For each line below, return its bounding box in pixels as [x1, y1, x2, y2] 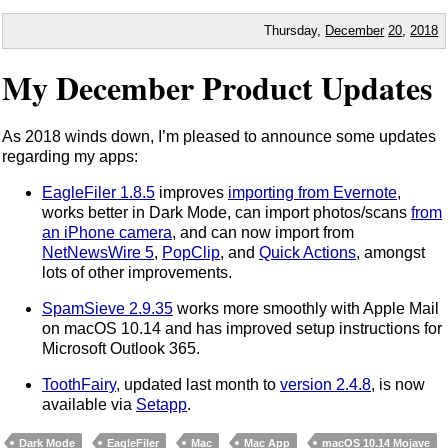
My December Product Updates [2, 64, 432, 112]
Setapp [136, 395, 187, 413]
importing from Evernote [228, 183, 397, 201]
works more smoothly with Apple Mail [173, 299, 439, 317]
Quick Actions [259, 243, 356, 261]
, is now [371, 375, 425, 393]
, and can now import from [172, 223, 354, 241]
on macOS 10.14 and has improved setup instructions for [42, 319, 442, 337]
